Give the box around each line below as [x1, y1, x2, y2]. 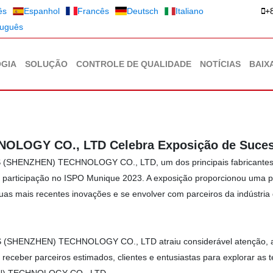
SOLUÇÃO [25, 59, 68, 69]
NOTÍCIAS [200, 59, 241, 69]
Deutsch [126, 6, 158, 16]
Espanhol [24, 6, 60, 16]
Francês [77, 6, 109, 16]
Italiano [175, 6, 204, 16]
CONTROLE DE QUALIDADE [76, 59, 191, 69]
